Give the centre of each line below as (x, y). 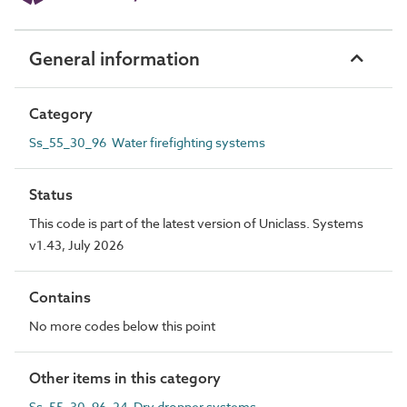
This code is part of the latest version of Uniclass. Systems (196, 223)
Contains (60, 297)
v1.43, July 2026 (76, 244)
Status (51, 194)
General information (114, 58)
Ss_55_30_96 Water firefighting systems (147, 142)
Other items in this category (125, 377)
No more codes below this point (122, 325)
